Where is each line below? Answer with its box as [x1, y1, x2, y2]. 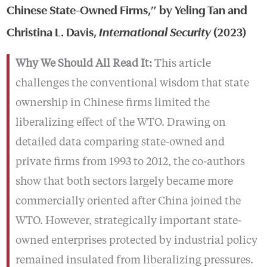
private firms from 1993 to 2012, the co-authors [15, 157, 245, 168]
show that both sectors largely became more [15, 176, 233, 188]
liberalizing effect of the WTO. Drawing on [15, 117, 226, 129]
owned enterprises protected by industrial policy [15, 235, 257, 247]
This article [151, 58, 211, 70]
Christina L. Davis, [6, 23, 99, 40]
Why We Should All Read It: [15, 58, 152, 70]
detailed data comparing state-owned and [15, 137, 225, 148]
